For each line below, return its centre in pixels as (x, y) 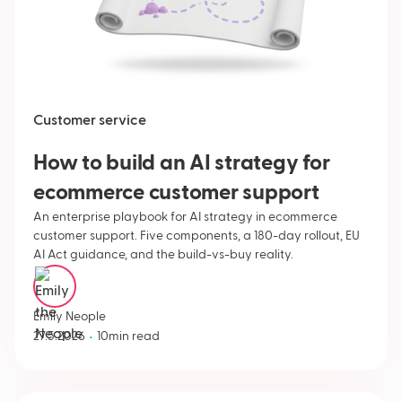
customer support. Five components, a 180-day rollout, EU (197, 236)
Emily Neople (70, 316)
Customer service (90, 121)
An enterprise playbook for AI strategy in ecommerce (185, 217)
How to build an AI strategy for (182, 163)
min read (134, 337)
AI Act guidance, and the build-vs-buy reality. (163, 254)
